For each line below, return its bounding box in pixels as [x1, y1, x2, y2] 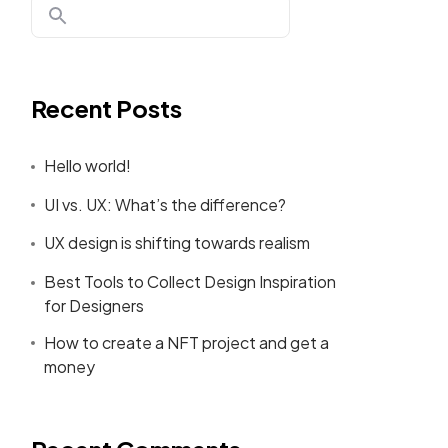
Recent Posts [30, 92, 182, 123]
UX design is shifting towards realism [44, 232, 310, 254]
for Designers [44, 294, 144, 316]
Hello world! [44, 154, 131, 176]
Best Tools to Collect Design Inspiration [44, 270, 336, 292]
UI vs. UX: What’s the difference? [44, 193, 286, 215]
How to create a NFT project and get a [44, 331, 329, 353]
